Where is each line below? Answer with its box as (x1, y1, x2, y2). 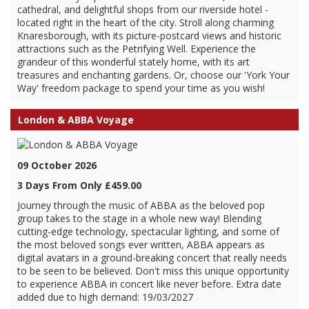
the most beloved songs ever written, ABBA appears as (17, 238, 265, 251)
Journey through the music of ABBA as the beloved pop (17, 199, 265, 212)
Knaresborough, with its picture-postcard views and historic (17, 29, 281, 42)
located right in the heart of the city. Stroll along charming (17, 16, 274, 29)
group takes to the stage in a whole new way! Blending (17, 212, 261, 225)
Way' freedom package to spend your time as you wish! (17, 81, 265, 94)
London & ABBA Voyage (18, 113, 134, 126)
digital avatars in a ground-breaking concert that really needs (17, 251, 287, 264)
